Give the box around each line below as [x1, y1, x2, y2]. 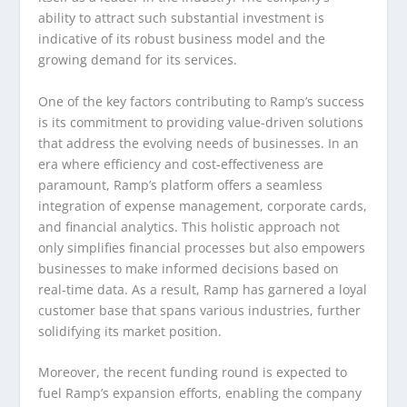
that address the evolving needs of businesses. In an [38, 134, 360, 152]
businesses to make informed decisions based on [38, 259, 340, 277]
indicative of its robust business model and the [38, 30, 326, 48]
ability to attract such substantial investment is [38, 9, 325, 27]
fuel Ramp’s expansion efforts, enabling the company [38, 383, 362, 402]
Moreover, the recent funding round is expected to [38, 362, 348, 381]
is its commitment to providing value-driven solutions [38, 113, 364, 131]
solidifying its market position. [38, 322, 223, 340]
